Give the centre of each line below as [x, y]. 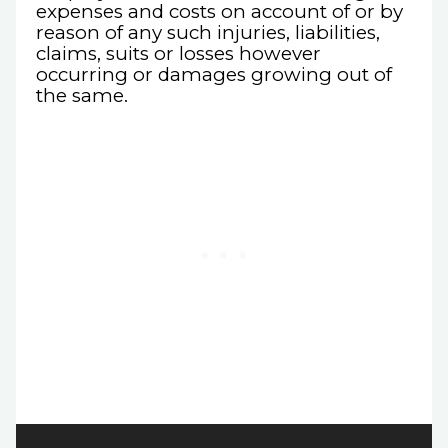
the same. [82, 95]
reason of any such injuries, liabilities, [208, 32]
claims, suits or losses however [178, 53]
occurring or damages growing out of [214, 74]
